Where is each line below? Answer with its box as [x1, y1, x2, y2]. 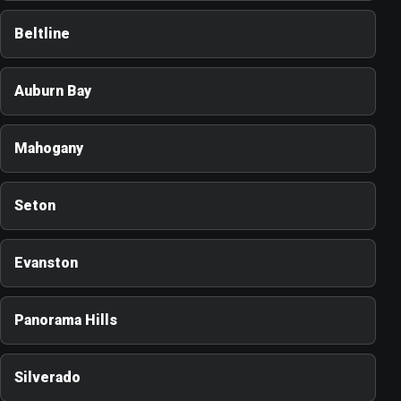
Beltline [14, 25, 70, 43]
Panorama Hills [14, 311, 117, 329]
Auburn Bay [14, 82, 91, 100]
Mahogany [14, 140, 83, 158]
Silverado [14, 369, 81, 387]
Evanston [14, 254, 78, 272]
